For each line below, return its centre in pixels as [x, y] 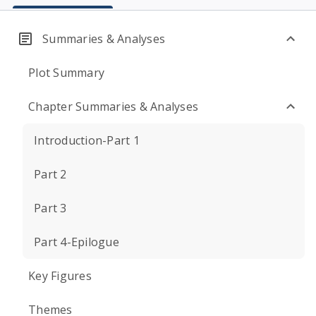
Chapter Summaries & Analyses [113, 107]
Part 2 [50, 174]
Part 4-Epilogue [77, 242]
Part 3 [50, 208]
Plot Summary [66, 73]
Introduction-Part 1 [87, 140]
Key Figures [60, 276]
